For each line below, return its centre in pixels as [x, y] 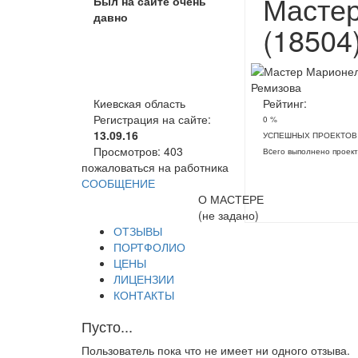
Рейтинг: [284, 103]
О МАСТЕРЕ [231, 199]
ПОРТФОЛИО [149, 247]
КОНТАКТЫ [144, 295]
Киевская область [139, 103]
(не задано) [229, 215]
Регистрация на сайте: [152, 119]
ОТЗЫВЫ [138, 231]
